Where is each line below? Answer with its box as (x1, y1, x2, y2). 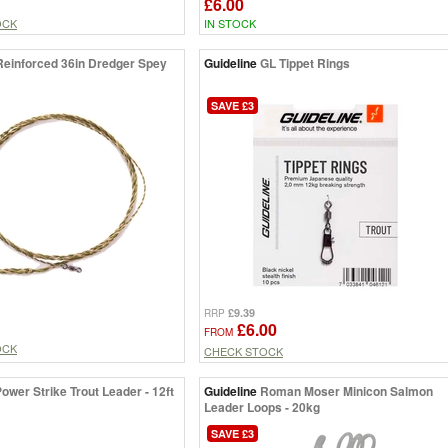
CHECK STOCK (204, 342, 283, 359)
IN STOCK (204, 14, 256, 31)
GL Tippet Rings (260, 53, 350, 72)
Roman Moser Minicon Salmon (260, 381, 433, 400)
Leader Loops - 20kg (204, 397, 320, 416)
